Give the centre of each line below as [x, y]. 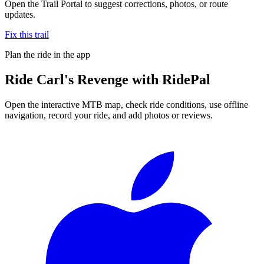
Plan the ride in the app [47, 54]
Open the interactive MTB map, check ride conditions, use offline [126, 104]
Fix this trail [27, 34]
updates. [20, 14]
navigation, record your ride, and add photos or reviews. [109, 115]
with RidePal [169, 79]
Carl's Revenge [82, 79]
